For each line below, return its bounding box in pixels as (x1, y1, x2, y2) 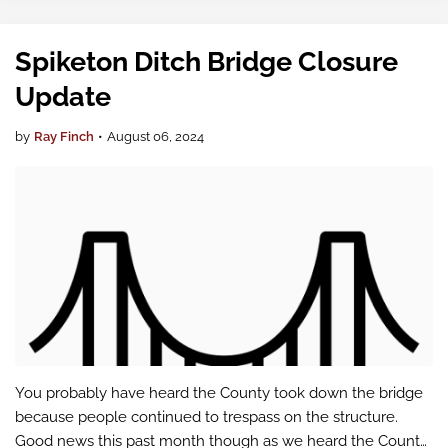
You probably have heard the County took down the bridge (15, 384, 423, 402)
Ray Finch (34, 129, 94, 144)
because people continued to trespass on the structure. (15, 408, 398, 426)
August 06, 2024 (107, 129, 204, 144)
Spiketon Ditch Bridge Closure (15, 46, 398, 77)
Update (15, 81, 111, 112)
